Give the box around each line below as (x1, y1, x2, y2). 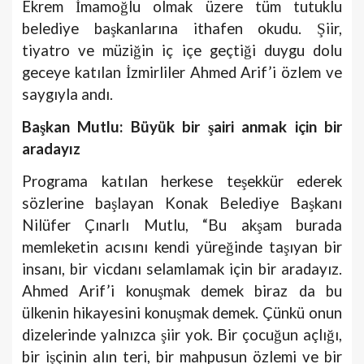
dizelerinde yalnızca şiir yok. (22, 325, 213, 344)
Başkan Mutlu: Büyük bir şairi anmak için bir (22, 117, 342, 136)
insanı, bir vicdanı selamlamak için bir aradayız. (22, 259, 342, 278)
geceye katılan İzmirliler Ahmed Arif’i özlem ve (22, 63, 342, 81)
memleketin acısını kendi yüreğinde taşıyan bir (22, 237, 342, 256)
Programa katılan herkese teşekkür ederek (22, 171, 342, 190)
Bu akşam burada (208, 215, 343, 234)
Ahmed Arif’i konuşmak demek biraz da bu (22, 281, 342, 300)
